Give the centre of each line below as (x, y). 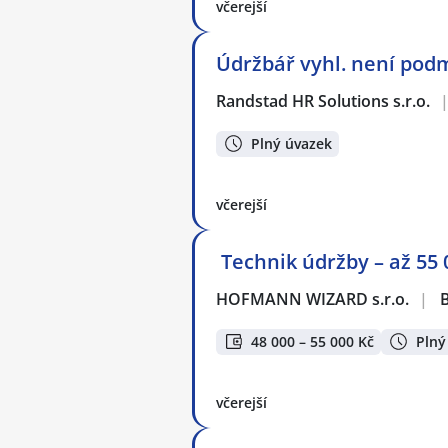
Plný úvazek (291, 143)
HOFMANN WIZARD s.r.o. (313, 298)
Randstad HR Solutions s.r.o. (324, 100)
